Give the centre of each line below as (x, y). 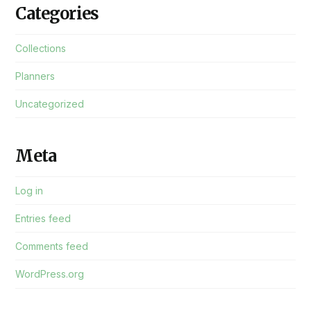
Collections (41, 48)
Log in (30, 190)
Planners (35, 76)
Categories (57, 14)
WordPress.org (50, 274)
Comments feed (52, 246)
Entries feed (43, 219)
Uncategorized (50, 104)
